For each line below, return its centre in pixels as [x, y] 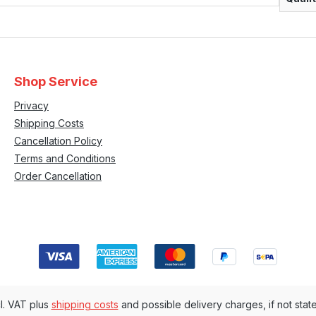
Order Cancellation [58, 176]
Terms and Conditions [65, 158]
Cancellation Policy [58, 141]
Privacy [31, 105]
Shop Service [56, 81]
